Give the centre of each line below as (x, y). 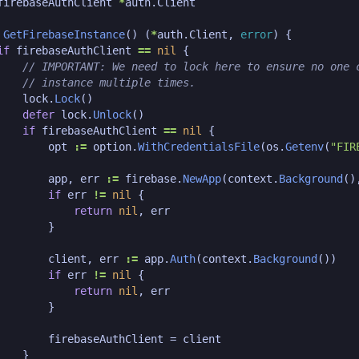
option (112, 147)
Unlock (112, 115)
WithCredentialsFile (198, 147)
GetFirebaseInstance (64, 34)
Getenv (304, 147)
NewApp (202, 179)
